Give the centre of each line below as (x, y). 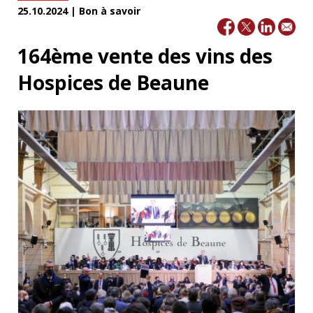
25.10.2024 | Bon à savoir (79, 11)
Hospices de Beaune (113, 82)
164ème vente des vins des (145, 56)
